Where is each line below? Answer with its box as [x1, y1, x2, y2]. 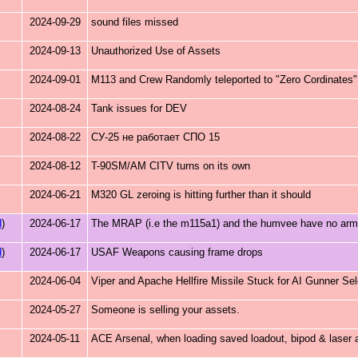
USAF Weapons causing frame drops [91, 246, 263, 258]
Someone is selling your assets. [91, 304, 240, 316]
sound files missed [91, 16, 178, 28]
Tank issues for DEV [91, 102, 187, 114]
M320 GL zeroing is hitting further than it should [91, 189, 311, 201]
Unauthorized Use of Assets [91, 45, 221, 57]
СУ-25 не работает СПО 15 [91, 131, 220, 143]
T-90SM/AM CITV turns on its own [91, 160, 250, 172]
